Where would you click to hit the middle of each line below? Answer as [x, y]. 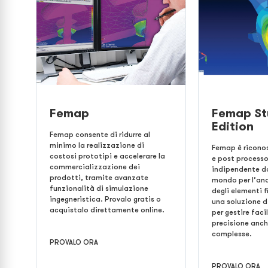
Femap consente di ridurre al [100, 134]
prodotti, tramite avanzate [99, 177]
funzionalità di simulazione [99, 188]
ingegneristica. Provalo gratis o [105, 199]
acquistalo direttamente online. [107, 210]
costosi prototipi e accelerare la [107, 156]
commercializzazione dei [95, 167]
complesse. [232, 234]
